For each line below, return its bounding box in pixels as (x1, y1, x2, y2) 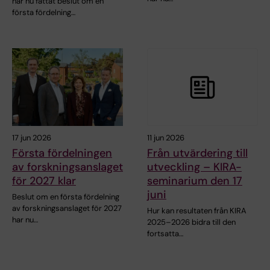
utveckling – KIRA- (147, 160, 242, 175)
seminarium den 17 (147, 174, 242, 189)
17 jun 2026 (12, 133, 51, 143)
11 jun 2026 (147, 133, 184, 143)
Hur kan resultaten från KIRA (147, 206, 246, 216)
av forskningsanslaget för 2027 (12, 203, 122, 214)
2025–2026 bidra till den (147, 217, 236, 228)
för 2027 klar (12, 174, 76, 189)
